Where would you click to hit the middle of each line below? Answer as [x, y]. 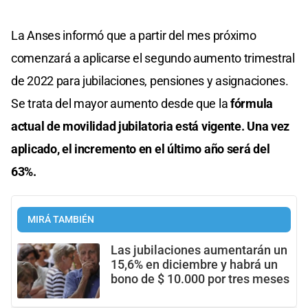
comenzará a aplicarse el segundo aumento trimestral [153, 58]
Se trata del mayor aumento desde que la [120, 103]
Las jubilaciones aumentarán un [199, 250]
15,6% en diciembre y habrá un [194, 264]
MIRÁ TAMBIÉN [61, 219]
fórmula [250, 103]
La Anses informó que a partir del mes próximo [134, 35]
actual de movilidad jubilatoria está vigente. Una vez [151, 126]
